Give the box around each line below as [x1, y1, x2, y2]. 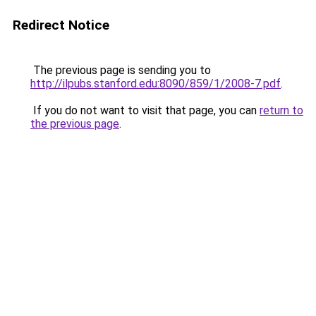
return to [260, 104, 303, 117]
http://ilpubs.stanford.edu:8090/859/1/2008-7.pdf [30, 77, 281, 90]
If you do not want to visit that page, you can [30, 104, 260, 117]
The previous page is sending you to [30, 63, 211, 77]
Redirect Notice [13, 17, 109, 33]
